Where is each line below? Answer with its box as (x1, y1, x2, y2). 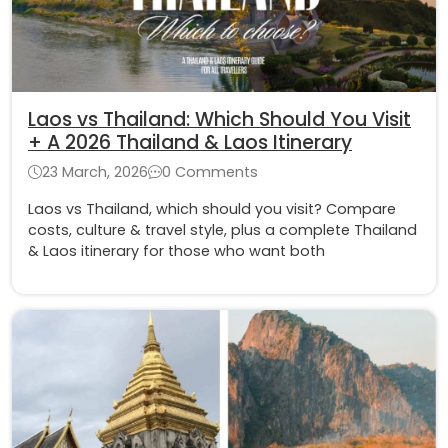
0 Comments (162, 162, 258, 183)
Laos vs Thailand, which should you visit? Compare (28, 199, 396, 220)
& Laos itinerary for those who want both (28, 241, 325, 262)
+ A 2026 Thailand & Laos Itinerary (28, 129, 352, 157)
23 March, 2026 (42, 162, 148, 183)
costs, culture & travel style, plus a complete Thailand (28, 220, 417, 241)
